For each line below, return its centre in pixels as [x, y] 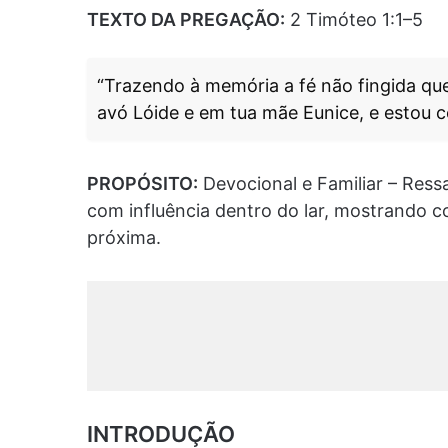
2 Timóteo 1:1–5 [354, 20]
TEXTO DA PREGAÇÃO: [186, 20]
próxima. [124, 238]
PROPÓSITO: [142, 184]
